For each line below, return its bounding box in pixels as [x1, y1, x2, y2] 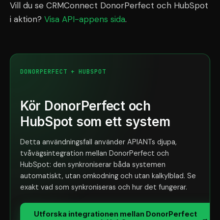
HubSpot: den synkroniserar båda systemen [20, 160, 165, 169]
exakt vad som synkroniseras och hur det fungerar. [20, 183, 187, 192]
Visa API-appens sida [44, 14, 125, 25]
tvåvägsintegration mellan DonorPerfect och [20, 149, 169, 158]
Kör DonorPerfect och [20, 98, 151, 113]
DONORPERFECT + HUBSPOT [20, 68, 107, 76]
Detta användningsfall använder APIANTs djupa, [20, 137, 177, 146]
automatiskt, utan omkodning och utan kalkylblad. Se [20, 171, 196, 180]
